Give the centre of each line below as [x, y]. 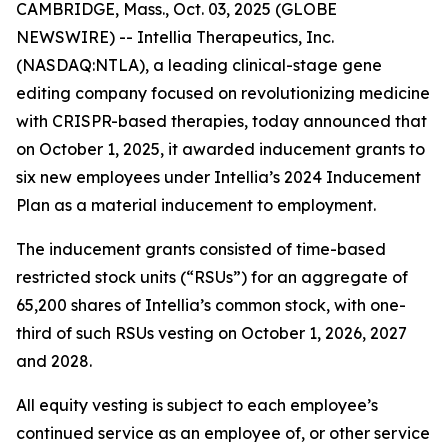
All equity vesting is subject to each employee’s [197, 405]
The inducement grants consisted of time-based [201, 249]
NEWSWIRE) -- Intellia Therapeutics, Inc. [175, 37]
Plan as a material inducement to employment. [196, 205]
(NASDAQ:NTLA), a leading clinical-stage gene [199, 65]
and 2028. [54, 361]
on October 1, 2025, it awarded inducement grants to [220, 149]
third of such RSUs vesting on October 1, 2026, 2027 [211, 333]
